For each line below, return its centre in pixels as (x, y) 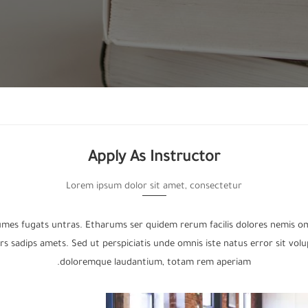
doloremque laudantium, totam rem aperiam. (155, 263)
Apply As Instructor (154, 159)
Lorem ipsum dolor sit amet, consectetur (154, 187)
